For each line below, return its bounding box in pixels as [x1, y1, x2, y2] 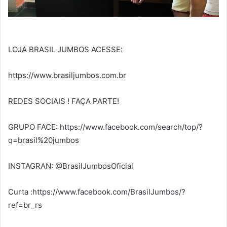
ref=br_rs [8, 200, 42, 210]
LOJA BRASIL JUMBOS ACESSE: [8, 45, 123, 55]
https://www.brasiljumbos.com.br [8, 70, 126, 81]
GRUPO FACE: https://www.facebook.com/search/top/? [8, 122, 203, 132]
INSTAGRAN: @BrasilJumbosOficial [8, 161, 133, 171]
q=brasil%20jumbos [8, 135, 79, 145]
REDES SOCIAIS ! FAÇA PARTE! [8, 96, 119, 106]
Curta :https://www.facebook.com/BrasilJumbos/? [8, 187, 185, 197]
